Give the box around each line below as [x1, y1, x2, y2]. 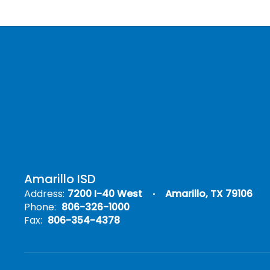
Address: [24, 187, 64, 201]
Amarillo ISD [24, 171, 96, 187]
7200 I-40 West [67, 187, 142, 201]
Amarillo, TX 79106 [165, 187, 253, 201]
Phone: [24, 200, 56, 214]
